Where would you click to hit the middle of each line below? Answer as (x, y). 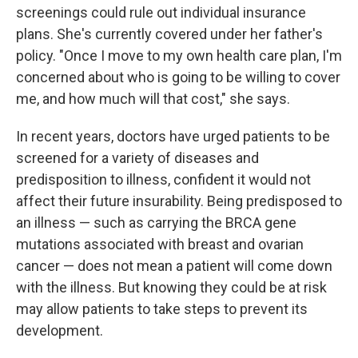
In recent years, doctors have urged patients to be (173, 136)
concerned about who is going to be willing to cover (178, 77)
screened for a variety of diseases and (137, 158)
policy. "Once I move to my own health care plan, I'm (179, 56)
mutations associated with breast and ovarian (160, 244)
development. (60, 330)
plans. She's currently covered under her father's (169, 34)
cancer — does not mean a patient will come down (174, 266)
